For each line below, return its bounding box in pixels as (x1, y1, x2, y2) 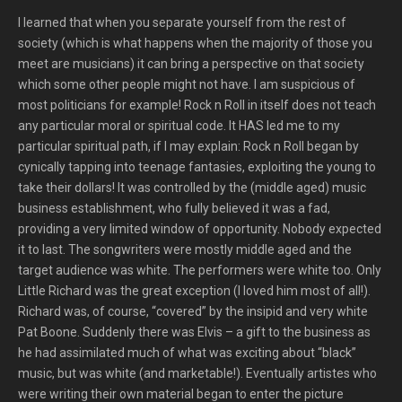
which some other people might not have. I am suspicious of (18, 77, 355, 92)
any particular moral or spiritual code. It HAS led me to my (18, 118, 340, 133)
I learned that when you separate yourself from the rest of (18, 15, 346, 30)
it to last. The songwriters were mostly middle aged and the (18, 242, 352, 257)
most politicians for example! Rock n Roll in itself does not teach (18, 98, 376, 112)
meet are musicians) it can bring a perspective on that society (18, 57, 364, 71)
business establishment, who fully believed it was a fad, (18, 201, 330, 215)
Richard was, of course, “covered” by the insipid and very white (18, 304, 368, 319)
